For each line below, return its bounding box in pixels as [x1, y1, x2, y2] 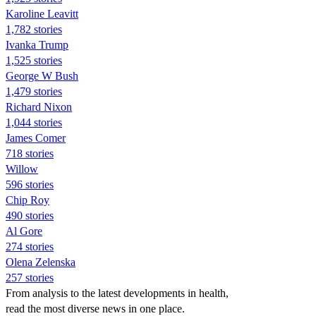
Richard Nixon [6, 100, 72, 113]
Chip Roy [6, 193, 49, 206]
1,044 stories [6, 116, 62, 128]
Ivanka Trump [6, 38, 68, 51]
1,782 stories [6, 23, 62, 35]
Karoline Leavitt [6, 7, 78, 20]
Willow [6, 162, 38, 175]
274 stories [6, 240, 54, 253]
